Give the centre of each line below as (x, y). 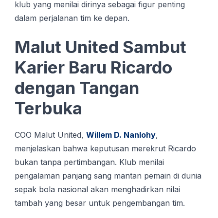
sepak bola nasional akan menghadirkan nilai (97, 190)
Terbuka (48, 108)
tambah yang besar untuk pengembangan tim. (100, 203)
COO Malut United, (50, 135)
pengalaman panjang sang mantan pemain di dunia (108, 176)
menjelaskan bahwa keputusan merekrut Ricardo (105, 149)
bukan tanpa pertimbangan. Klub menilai (89, 162)
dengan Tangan (77, 88)
